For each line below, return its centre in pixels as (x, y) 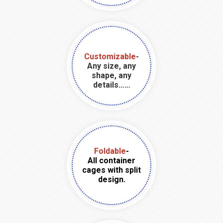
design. (111, 179)
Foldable (110, 151)
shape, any (111, 75)
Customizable (110, 56)
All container (111, 161)
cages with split (111, 170)
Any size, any (111, 66)
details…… (111, 85)
